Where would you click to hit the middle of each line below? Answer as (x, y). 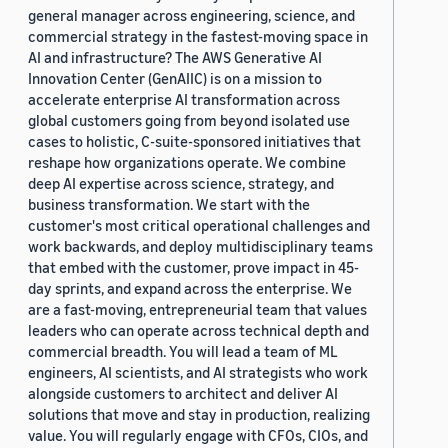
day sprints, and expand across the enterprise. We (190, 288)
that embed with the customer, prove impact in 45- (193, 267)
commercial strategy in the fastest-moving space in (198, 36)
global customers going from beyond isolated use (189, 120)
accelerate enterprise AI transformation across (184, 99)
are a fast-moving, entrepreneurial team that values (197, 309)
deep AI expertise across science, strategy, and (181, 183)
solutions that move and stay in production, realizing (199, 414)
